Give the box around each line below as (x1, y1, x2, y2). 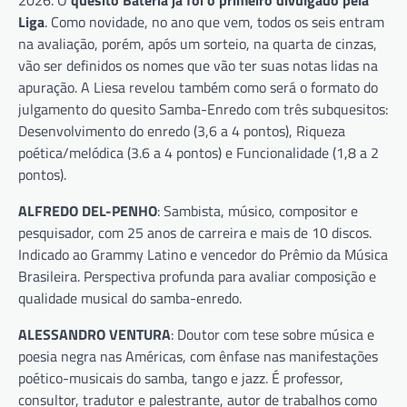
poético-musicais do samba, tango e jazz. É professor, (18, 366, 343, 389)
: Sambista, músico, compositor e (157, 199, 358, 222)
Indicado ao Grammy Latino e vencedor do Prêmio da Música (18, 243, 388, 265)
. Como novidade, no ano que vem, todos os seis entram (45, 10, 384, 33)
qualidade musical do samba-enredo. (18, 286, 242, 309)
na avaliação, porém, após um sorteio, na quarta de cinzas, (18, 32, 377, 55)
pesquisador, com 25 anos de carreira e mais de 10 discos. (18, 221, 372, 243)
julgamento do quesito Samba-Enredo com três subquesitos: (18, 97, 388, 120)
